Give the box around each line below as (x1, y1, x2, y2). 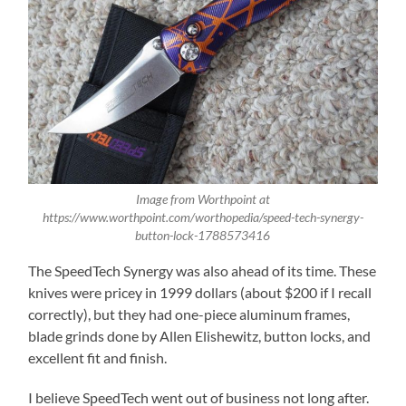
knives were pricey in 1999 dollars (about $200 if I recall (28, 284, 372, 302)
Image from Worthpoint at (135, 191, 270, 207)
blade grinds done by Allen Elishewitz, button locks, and (28, 327, 372, 345)
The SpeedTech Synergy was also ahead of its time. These (28, 262, 377, 280)
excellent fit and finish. (28, 349, 168, 367)
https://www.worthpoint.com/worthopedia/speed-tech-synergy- (42, 209, 363, 225)
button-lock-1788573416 (135, 227, 271, 243)
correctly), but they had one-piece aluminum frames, (28, 305, 351, 324)
